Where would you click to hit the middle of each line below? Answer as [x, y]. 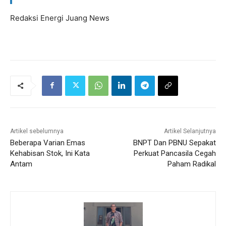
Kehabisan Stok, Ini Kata [50, 153]
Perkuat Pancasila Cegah [175, 153]
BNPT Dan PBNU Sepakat [174, 143]
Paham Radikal [191, 164]
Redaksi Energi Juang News [60, 18]
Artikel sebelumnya [37, 131]
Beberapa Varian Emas [48, 143]
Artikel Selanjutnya [190, 131]
